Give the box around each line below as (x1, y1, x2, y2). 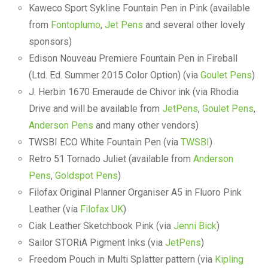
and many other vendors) (93, 119, 199, 131)
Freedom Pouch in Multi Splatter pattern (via (28, 253, 215, 265)
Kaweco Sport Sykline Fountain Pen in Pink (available (28, 2, 250, 14)
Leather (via (28, 203, 80, 215)
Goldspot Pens (54, 169, 118, 181)
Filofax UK (80, 203, 123, 215)
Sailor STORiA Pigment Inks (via (28, 236, 165, 248)
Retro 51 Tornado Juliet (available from (28, 153, 193, 165)
